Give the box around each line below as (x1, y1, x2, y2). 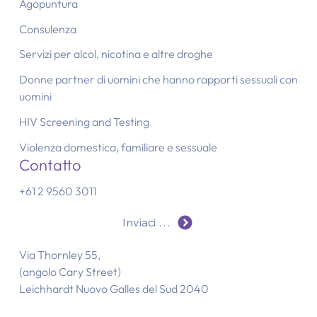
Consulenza (18, 21, 76, 36)
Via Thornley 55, (18, 248, 100, 263)
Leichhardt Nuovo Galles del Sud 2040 (18, 282, 209, 296)
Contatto (18, 154, 81, 175)
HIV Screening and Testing (18, 114, 149, 129)
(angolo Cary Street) (18, 265, 121, 279)
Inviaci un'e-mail (158, 215, 171, 230)
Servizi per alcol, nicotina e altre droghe (18, 47, 213, 62)
